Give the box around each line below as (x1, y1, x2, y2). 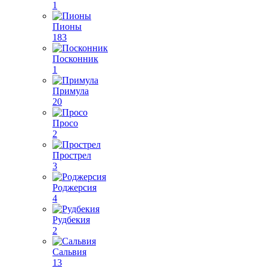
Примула (52, 86, 89, 96)
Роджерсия (52, 182, 97, 193)
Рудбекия (52, 215, 90, 225)
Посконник (52, 54, 98, 64)
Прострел (52, 150, 91, 160)
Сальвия (52, 247, 86, 257)
